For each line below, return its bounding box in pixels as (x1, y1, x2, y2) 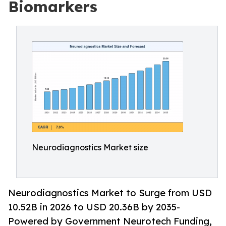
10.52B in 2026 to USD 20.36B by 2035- (8, 201, 180, 213)
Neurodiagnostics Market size (32, 142, 148, 152)
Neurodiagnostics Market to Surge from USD (8, 187, 212, 199)
